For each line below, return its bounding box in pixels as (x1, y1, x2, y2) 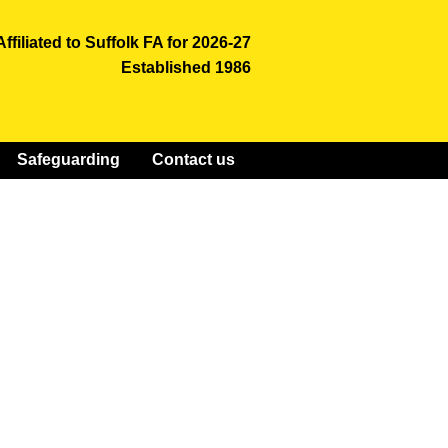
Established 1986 (121, 59, 251, 76)
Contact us (152, 151, 235, 168)
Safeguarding (17, 151, 120, 168)
